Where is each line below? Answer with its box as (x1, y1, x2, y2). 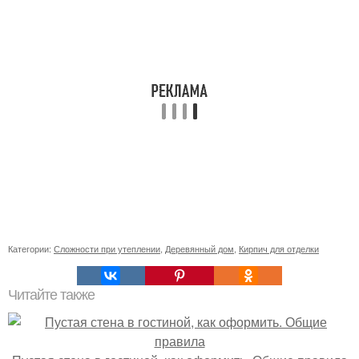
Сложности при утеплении (54, 242, 160, 255)
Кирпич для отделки (239, 242, 319, 255)
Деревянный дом (165, 242, 234, 255)
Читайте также (8, 287, 95, 303)
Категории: (8, 242, 54, 255)
